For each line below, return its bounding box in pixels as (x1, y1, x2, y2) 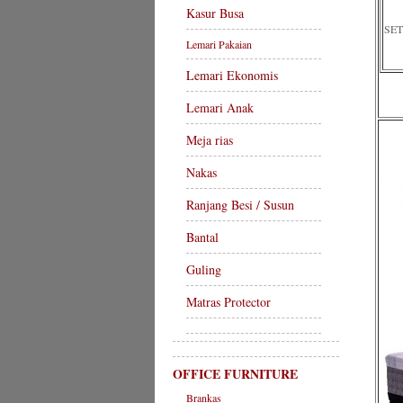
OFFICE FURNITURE (173, 364, 298, 383)
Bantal (186, 228, 219, 246)
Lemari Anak (186, 99, 254, 116)
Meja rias (186, 131, 233, 148)
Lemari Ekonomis (186, 67, 278, 84)
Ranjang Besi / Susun (186, 196, 294, 213)
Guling (186, 261, 221, 278)
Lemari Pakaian (186, 37, 252, 51)
